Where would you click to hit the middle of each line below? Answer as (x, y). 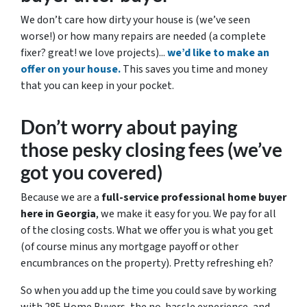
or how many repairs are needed (132, 36)
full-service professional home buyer (194, 197)
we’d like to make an (218, 53)
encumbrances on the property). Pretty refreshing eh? (147, 263)
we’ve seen (225, 20)
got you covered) (91, 172)
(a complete (237, 36)
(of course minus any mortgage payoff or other (130, 247)
